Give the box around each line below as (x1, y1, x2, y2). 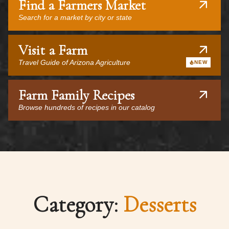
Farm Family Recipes (18, 86, 134, 104)
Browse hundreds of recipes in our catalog (18, 103, 155, 111)
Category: (33, 191, 123, 218)
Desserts (123, 191, 196, 218)
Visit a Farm (18, 41, 87, 59)
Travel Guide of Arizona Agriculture (18, 58, 130, 66)
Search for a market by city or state (18, 13, 132, 21)
